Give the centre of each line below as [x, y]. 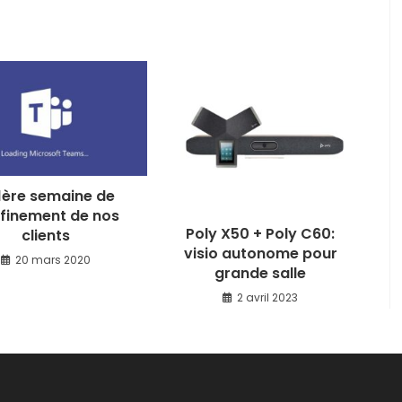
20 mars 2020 [52, 259]
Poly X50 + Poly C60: [261, 234]
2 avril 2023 [268, 298]
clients [45, 235]
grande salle [261, 274]
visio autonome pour [260, 254]
